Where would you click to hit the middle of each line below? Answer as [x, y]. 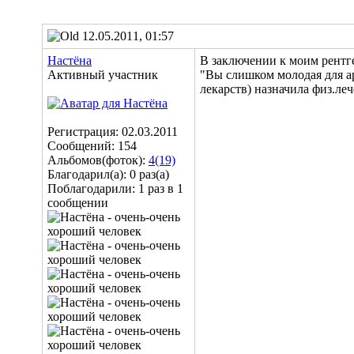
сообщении [78, 203]
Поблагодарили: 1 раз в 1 [115, 188]
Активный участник [103, 75]
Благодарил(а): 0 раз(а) [108, 174]
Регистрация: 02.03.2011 [113, 132]
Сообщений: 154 [92, 146]
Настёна [70, 60]
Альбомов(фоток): [98, 160]
